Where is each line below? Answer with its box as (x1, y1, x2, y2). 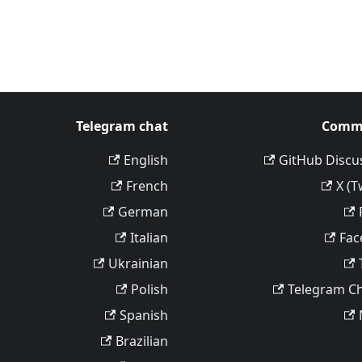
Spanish (120, 306, 168, 324)
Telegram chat (76, 117, 168, 135)
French (126, 177, 168, 195)
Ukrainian (108, 255, 168, 272)
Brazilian (116, 332, 168, 350)
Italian (130, 229, 168, 246)
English (124, 151, 168, 169)
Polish (131, 280, 168, 298)
